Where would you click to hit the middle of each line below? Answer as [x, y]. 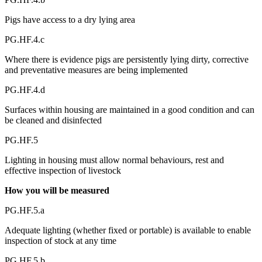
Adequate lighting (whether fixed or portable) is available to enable [128, 230]
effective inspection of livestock [63, 170]
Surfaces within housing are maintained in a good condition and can [130, 109]
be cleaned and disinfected [53, 120]
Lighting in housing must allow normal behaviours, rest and [114, 160]
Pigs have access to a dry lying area [70, 19]
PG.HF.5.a [25, 210]
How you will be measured [57, 190]
